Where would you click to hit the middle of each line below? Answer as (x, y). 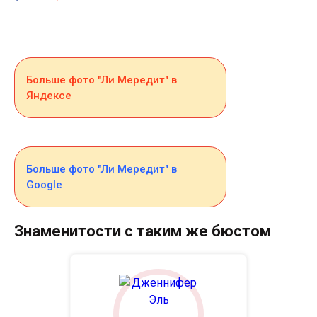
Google (44, 185)
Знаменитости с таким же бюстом (143, 231)
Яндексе (49, 96)
